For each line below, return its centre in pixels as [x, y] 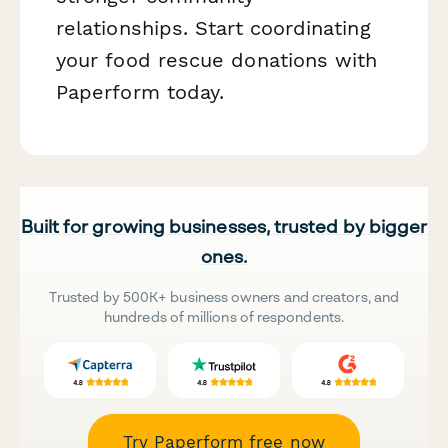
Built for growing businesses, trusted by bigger [224, 226]
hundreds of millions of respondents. [224, 317]
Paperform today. [140, 91]
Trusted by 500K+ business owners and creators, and [224, 297]
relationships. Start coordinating [213, 27]
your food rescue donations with [217, 59]
